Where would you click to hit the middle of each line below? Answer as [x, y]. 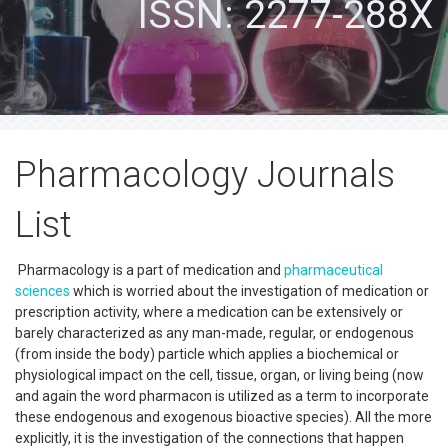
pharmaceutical [333, 270]
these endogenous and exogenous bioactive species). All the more [223, 417]
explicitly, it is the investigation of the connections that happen [209, 438]
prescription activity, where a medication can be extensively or [209, 312]
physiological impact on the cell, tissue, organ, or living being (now [219, 375]
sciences [42, 291]
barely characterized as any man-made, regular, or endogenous [214, 333]
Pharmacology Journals [205, 175]
